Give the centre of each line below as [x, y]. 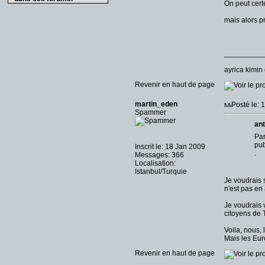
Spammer [151, 112]
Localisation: [155, 163]
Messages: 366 [159, 155]
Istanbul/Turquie [161, 172]
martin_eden [156, 104]
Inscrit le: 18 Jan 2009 [170, 147]
